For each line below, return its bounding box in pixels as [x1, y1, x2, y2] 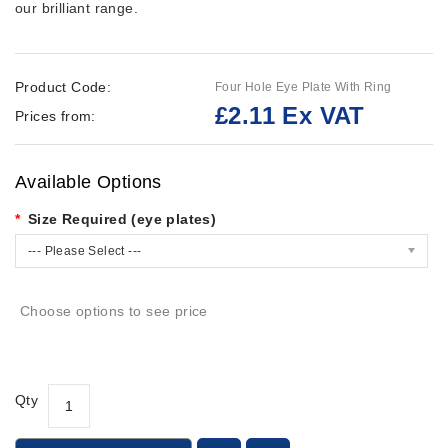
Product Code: [15, 79, 112, 96]
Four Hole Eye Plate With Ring [215, 80, 392, 95]
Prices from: [15, 108, 96, 125]
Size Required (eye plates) [27, 211, 217, 228]
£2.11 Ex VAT [215, 102, 365, 130]
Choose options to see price [20, 303, 208, 320]
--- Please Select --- [28, 244, 142, 259]
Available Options [15, 172, 162, 193]
